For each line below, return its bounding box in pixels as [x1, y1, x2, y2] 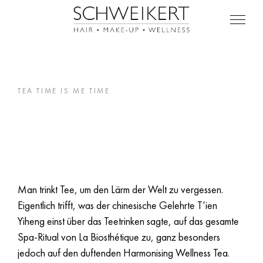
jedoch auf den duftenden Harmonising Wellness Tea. [18, 246, 230, 259]
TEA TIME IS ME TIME [18, 86, 110, 96]
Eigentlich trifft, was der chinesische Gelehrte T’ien [18, 198, 217, 212]
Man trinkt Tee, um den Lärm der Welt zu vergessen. [18, 183, 223, 196]
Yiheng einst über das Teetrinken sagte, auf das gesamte [18, 214, 239, 228]
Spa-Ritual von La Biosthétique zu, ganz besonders [18, 230, 220, 244]
